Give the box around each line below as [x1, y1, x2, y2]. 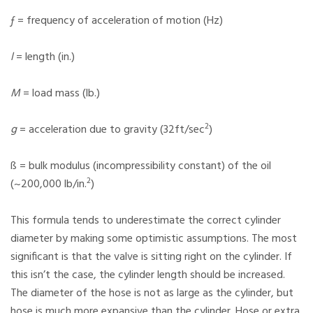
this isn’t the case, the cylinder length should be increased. [10, 266, 285, 285]
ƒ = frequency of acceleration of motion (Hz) [10, 12, 223, 31]
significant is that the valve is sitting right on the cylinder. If [10, 248, 292, 267]
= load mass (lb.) [20, 85, 100, 103]
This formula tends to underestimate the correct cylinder [10, 212, 281, 231]
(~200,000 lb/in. [10, 175, 87, 194]
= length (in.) [13, 48, 75, 67]
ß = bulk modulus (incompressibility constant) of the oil [10, 157, 271, 176]
